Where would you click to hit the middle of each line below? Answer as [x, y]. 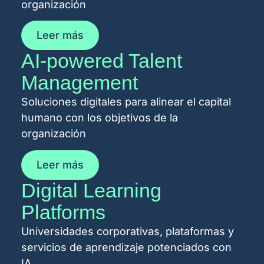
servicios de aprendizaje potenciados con [126, 247]
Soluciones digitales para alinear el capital [126, 102]
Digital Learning [91, 190]
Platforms [63, 212]
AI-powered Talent [102, 61]
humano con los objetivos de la [100, 118]
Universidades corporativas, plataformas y [128, 231]
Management [80, 83]
